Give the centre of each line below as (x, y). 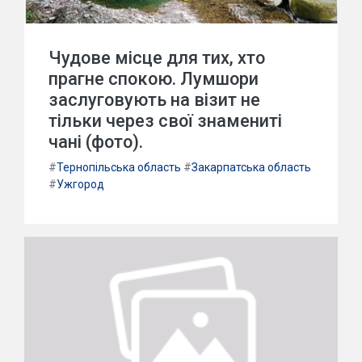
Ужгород (80, 184)
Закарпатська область (251, 167)
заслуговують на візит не (154, 100)
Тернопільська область (119, 167)
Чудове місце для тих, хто (157, 58)
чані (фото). (96, 142)
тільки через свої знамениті (165, 121)
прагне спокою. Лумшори (154, 79)
